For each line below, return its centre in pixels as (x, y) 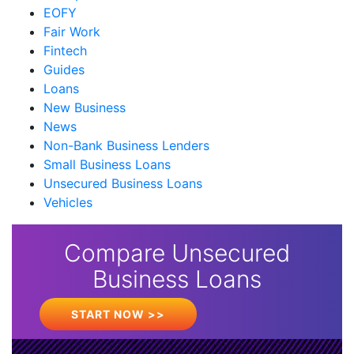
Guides (64, 70)
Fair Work (72, 32)
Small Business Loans (107, 165)
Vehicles (68, 203)
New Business (85, 108)
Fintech (65, 51)
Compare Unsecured (177, 253)
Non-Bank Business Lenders (126, 146)
